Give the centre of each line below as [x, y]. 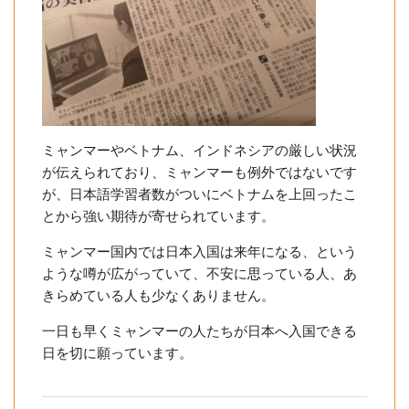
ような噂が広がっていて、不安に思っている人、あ [199, 273]
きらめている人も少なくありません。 [158, 295]
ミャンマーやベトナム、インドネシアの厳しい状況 [199, 150]
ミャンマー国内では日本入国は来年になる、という [199, 251]
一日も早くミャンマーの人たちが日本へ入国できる [199, 330]
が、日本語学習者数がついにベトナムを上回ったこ [199, 194]
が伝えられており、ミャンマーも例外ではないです [199, 172]
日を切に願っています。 [117, 352]
